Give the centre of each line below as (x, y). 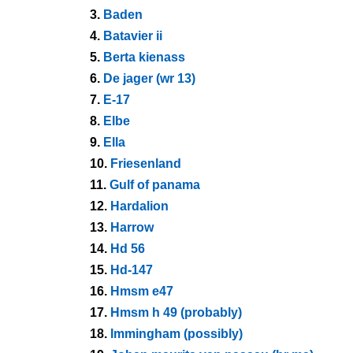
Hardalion (139, 206)
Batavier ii (133, 36)
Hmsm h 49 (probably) (176, 312)
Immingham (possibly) (176, 334)
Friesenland (146, 163)
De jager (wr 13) (149, 78)
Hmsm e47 (142, 291)
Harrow (132, 227)
